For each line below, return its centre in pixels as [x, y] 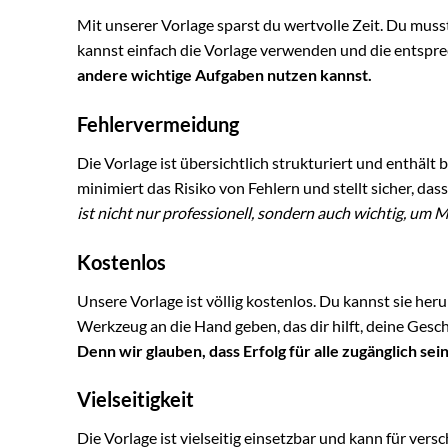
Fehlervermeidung [158, 123]
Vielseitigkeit [135, 399]
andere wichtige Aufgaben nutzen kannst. [224, 75]
